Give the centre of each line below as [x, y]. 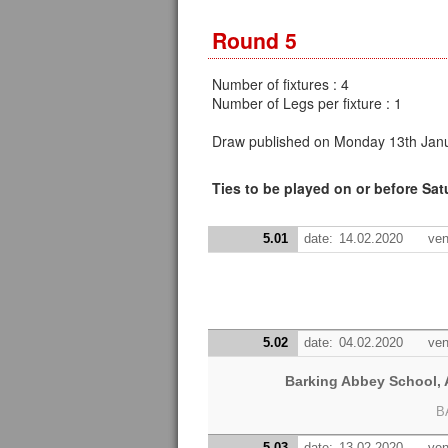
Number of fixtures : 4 [281, 83]
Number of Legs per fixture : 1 [307, 102]
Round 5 [254, 40]
